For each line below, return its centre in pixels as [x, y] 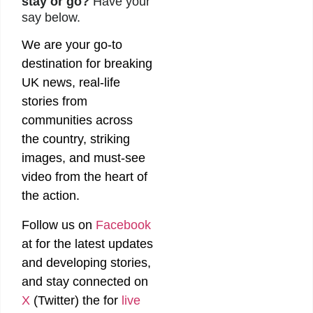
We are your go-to [72, 45]
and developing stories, [86, 262]
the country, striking [76, 139]
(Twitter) [56, 300]
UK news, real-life [71, 83]
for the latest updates [94, 243]
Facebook [123, 225]
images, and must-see [83, 158]
